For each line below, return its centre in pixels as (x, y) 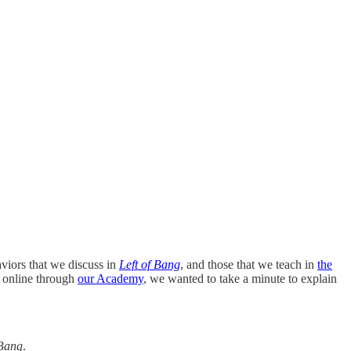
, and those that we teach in (249, 264)
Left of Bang (150, 264)
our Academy (110, 278)
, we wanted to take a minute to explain (240, 278)
